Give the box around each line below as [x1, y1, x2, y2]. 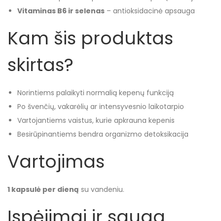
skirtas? [7, 52, 74, 77]
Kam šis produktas [7, 26, 173, 51]
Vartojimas [7, 149, 105, 174]
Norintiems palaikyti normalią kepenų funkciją [17, 88, 174, 98]
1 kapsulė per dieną [7, 184, 79, 194]
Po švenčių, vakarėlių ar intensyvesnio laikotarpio [17, 102, 184, 111]
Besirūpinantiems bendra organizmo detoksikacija [17, 129, 188, 139]
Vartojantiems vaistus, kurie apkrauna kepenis [17, 115, 175, 125]
